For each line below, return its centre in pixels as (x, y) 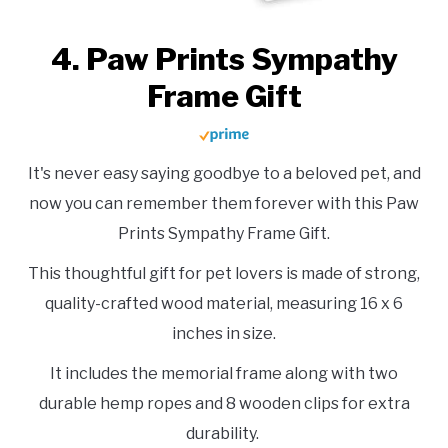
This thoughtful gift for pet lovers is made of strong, (224, 274)
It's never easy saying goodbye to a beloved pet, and (224, 174)
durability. (224, 434)
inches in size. (224, 334)
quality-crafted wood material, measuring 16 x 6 (224, 304)
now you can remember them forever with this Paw (224, 204)
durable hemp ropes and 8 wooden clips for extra (224, 404)
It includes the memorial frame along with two (224, 374)
